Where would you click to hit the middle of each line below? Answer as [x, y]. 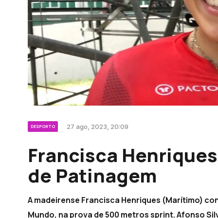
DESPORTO [43, 127]
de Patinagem [92, 175]
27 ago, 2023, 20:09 [98, 127]
